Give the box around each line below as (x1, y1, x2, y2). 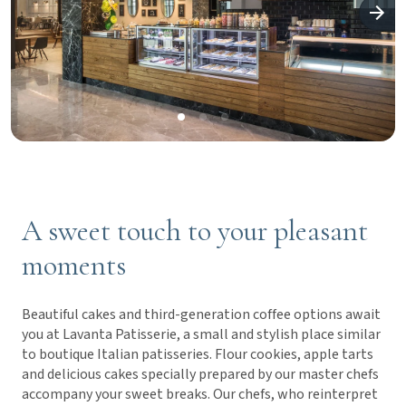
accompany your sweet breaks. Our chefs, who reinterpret (22, 383, 378, 404)
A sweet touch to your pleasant (22, 212, 368, 248)
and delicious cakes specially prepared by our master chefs (22, 363, 379, 384)
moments (22, 246, 126, 283)
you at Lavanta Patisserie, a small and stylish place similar (22, 324, 381, 344)
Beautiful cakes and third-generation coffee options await (22, 304, 381, 324)
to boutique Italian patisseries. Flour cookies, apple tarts (22, 343, 373, 364)
